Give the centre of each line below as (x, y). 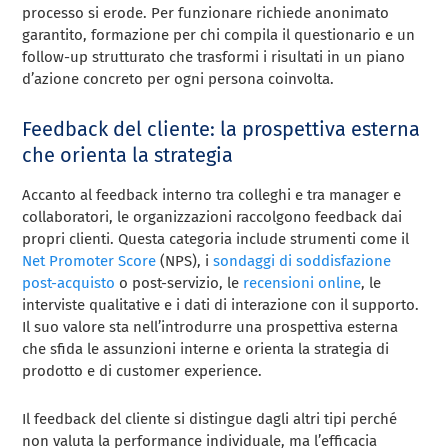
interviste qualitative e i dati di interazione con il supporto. (221, 305)
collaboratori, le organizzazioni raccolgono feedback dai (212, 217)
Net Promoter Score (89, 261)
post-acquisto (69, 283)
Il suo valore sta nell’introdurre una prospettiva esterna (210, 327)
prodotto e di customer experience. (142, 371)
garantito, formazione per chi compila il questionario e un (219, 35)
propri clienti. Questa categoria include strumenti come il (216, 239)
